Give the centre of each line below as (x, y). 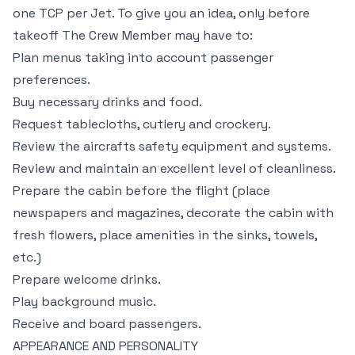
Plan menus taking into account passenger (143, 57)
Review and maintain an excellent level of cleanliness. (174, 168)
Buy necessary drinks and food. (107, 102)
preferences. (52, 80)
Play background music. (84, 302)
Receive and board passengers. (107, 324)
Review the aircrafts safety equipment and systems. (172, 146)
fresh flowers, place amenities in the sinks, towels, (165, 235)
